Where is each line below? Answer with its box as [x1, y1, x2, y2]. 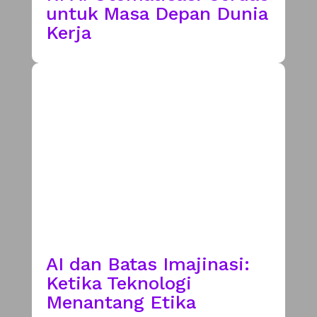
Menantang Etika [45, 291, 196, 313]
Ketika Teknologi [45, 272, 192, 294]
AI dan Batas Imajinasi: [45, 253, 250, 275]
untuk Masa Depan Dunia [45, 2, 268, 24]
